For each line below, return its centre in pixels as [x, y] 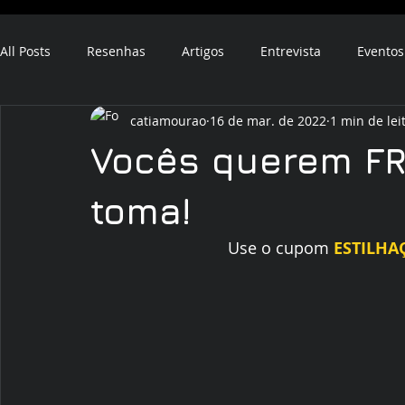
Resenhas [116, 51]
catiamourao [168, 120]
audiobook [140, 123]
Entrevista [291, 51]
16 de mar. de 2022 [268, 120]
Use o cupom [281, 248]
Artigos [203, 51]
